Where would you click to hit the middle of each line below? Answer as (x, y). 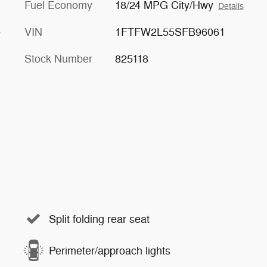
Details (231, 6)
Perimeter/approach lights (110, 251)
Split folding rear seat (99, 219)
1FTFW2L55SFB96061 (170, 32)
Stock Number (58, 59)
